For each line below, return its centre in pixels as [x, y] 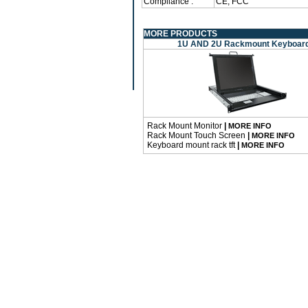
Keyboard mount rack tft [192, 145]
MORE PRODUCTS [180, 34]
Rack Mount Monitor [186, 126]
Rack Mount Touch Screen [197, 135]
